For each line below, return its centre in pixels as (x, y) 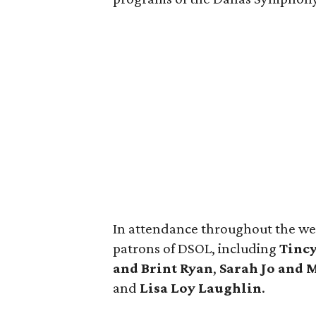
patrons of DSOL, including (196, 248)
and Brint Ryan (163, 268)
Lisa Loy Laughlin (201, 288)
